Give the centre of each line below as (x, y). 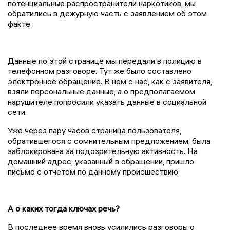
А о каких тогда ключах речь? (64, 209)
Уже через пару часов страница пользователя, (94, 131)
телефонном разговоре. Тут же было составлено (100, 71)
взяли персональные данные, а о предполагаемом (101, 92)
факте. (20, 24)
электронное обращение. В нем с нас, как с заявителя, (110, 81)
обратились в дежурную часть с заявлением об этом (107, 14)
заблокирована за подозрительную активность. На (103, 151)
